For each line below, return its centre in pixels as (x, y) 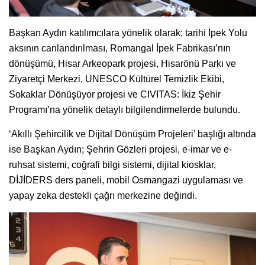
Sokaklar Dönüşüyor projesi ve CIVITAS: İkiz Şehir (115, 95)
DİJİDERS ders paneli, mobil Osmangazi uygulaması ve (126, 180)
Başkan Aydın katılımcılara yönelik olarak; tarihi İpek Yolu (128, 33)
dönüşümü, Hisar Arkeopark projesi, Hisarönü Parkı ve (122, 64)
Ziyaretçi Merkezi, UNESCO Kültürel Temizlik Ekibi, (117, 79)
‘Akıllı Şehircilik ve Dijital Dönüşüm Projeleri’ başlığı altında (132, 134)
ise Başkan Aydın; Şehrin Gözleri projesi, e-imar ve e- (120, 150)
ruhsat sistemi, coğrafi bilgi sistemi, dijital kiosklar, (112, 165)
